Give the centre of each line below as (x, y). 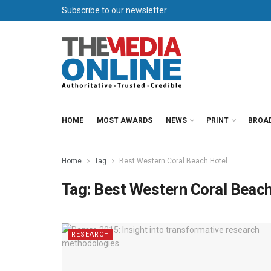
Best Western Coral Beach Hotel (173, 161)
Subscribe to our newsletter (114, 10)
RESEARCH (90, 234)
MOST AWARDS (125, 120)
